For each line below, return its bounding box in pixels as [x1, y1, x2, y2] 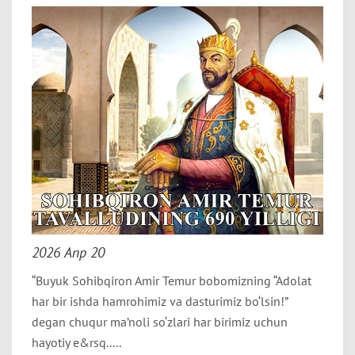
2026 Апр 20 [32, 243, 105, 261]
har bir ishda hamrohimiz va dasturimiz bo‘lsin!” [32, 293, 288, 309]
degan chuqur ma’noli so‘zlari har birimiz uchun [32, 314, 288, 330]
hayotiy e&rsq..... [32, 334, 121, 350]
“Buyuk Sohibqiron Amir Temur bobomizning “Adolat [32, 273, 311, 288]
